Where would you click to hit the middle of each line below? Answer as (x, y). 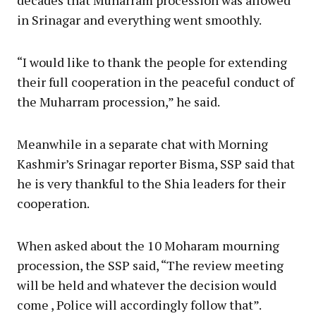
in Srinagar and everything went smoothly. (139, 19)
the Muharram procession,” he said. (119, 101)
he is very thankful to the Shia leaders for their (151, 183)
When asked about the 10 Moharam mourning (148, 245)
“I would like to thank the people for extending (152, 62)
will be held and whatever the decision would (147, 285)
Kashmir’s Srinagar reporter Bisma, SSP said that (156, 163)
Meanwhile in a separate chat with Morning (142, 144)
